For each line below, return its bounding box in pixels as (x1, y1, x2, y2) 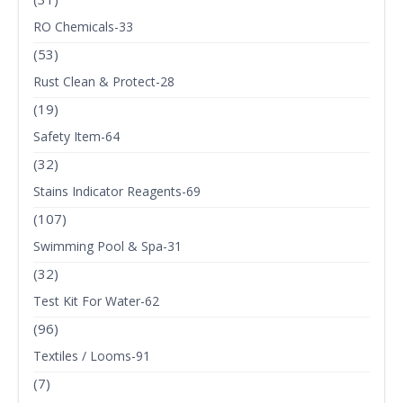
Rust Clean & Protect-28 (33, 73, 175, 91)
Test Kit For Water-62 (33, 292, 159, 310)
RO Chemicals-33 (33, 18, 133, 36)
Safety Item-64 (33, 128, 120, 146)
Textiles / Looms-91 (33, 347, 150, 365)
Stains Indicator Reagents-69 (33, 183, 201, 201)
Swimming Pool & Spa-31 (33, 237, 182, 255)
